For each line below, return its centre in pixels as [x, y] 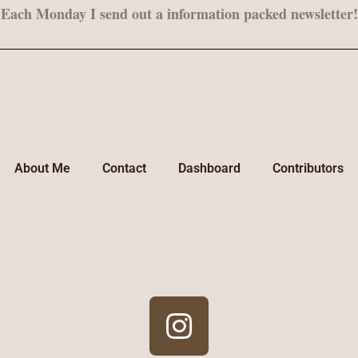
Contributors [308, 168]
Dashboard [209, 168]
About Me [42, 168]
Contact [124, 168]
